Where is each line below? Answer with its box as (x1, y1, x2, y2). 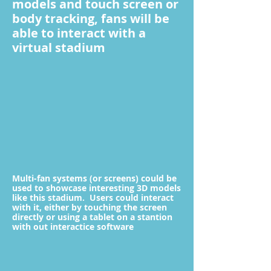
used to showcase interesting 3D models (12, 182, 181, 194)
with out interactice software (12, 221, 134, 232)
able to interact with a (12, 25, 146, 41)
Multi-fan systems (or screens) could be (12, 172, 177, 184)
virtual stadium (12, 39, 105, 56)
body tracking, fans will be (12, 10, 169, 27)
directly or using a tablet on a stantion (12, 211, 172, 223)
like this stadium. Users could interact (12, 192, 174, 203)
